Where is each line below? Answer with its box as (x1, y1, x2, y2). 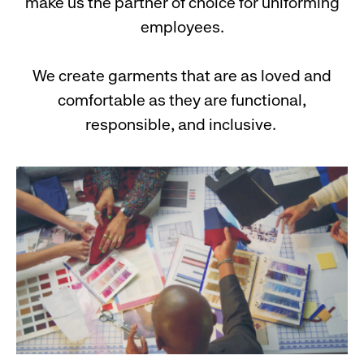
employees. (140, 18, 224, 37)
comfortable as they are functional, (58, 91, 306, 110)
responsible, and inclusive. (84, 115, 279, 135)
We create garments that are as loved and (32, 67, 331, 86)
